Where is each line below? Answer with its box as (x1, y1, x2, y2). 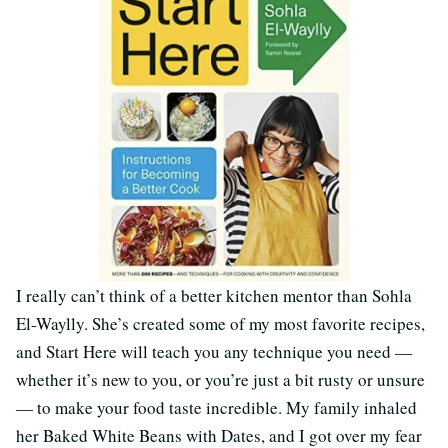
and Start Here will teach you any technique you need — (16, 339, 412, 363)
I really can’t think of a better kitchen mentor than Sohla (16, 283, 412, 307)
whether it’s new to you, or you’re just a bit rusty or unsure (16, 367, 425, 391)
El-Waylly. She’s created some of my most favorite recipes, (16, 311, 425, 335)
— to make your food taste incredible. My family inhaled (16, 395, 417, 419)
